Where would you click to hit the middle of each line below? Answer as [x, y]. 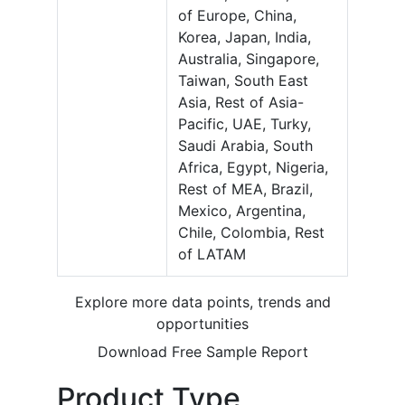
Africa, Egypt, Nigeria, [253, 168]
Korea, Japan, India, [245, 38]
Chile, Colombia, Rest [251, 233]
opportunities [202, 324]
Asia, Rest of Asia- [241, 103]
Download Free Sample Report [202, 352]
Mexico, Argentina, [242, 211]
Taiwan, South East [243, 81]
